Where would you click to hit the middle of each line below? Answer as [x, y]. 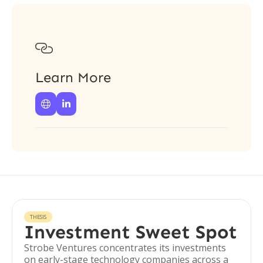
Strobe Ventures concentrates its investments [125, 248]
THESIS [38, 217]
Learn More [73, 77]
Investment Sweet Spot [131, 232]
